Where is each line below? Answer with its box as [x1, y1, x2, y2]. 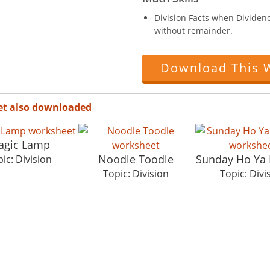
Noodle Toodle [98, 151, 174, 166]
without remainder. [154, 24, 233, 36]
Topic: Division [102, 166, 169, 180]
